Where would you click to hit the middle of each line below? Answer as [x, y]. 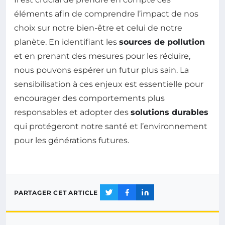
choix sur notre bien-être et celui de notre [98, 28]
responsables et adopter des [72, 113]
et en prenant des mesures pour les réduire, [102, 56]
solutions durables [170, 113]
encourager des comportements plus [89, 98]
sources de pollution [162, 42]
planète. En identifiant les [67, 42]
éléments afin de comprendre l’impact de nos [106, 14]
